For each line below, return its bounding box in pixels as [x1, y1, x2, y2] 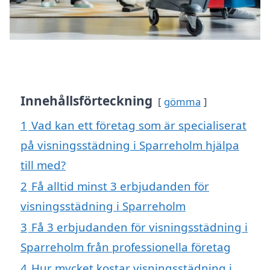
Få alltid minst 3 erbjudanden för [31, 178, 209, 193]
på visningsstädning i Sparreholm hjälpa [20, 137, 239, 152]
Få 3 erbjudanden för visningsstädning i [31, 219, 248, 234]
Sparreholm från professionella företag [20, 239, 231, 254]
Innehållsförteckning [20, 92, 152, 109]
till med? [20, 157, 66, 172]
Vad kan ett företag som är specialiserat [31, 117, 246, 133]
